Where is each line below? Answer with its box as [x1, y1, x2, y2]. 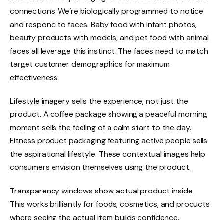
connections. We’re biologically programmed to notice [10, 6, 203, 17]
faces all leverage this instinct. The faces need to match [10, 46, 209, 56]
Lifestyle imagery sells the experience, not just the [10, 96, 188, 107]
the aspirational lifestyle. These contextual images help [10, 149, 206, 160]
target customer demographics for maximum [10, 59, 170, 70]
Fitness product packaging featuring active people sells [10, 136, 208, 146]
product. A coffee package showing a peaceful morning [10, 109, 207, 120]
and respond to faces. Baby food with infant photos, [10, 19, 197, 30]
